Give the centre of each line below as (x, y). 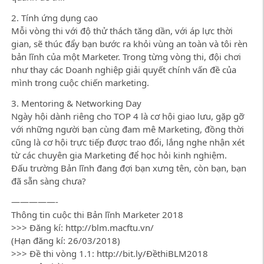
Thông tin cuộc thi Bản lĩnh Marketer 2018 (97, 214)
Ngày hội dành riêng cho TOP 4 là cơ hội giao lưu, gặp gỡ (127, 116)
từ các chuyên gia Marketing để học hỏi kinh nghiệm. (119, 155)
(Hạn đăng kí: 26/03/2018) (65, 240)
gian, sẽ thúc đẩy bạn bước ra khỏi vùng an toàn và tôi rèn (129, 44)
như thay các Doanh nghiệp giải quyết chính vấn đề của (123, 70)
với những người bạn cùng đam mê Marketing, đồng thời (127, 129)
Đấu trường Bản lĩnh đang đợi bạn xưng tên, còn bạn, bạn (128, 168)
